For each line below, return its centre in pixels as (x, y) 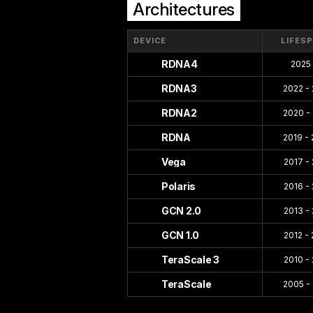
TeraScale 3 (190, 260)
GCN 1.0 (181, 235)
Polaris (179, 186)
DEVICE (150, 41)
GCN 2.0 (182, 211)
